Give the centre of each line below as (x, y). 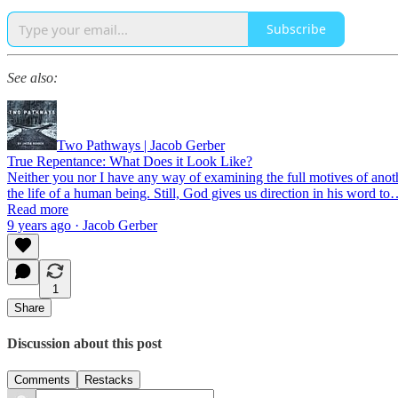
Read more (38, 209)
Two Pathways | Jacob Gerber (141, 145)
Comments (42, 380)
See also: (32, 77)
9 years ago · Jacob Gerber (82, 225)
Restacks (109, 380)
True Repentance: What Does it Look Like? (130, 161)
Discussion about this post (84, 343)
